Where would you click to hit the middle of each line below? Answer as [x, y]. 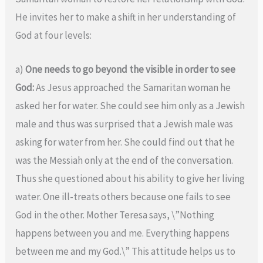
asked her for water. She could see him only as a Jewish [130, 105]
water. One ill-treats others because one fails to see [123, 196]
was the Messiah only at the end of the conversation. [124, 160]
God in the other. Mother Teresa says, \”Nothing [115, 215]
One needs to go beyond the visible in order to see [131, 69]
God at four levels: [54, 35]
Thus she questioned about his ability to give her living [130, 178]
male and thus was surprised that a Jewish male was [124, 124]
